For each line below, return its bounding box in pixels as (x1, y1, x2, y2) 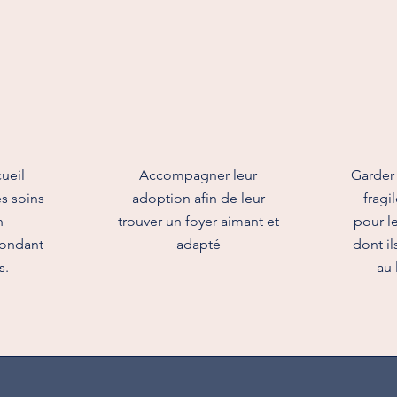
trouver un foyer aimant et (117, 213, 279, 230)
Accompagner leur (139, 167, 258, 183)
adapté (175, 236, 221, 253)
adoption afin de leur (131, 190, 265, 206)
